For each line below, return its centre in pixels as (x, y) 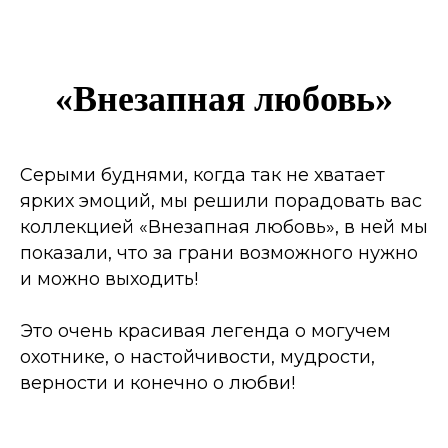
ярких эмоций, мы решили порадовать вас (221, 201)
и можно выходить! (109, 279)
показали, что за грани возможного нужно (219, 253)
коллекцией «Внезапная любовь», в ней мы (224, 227)
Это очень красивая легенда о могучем (205, 331)
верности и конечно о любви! (157, 383)
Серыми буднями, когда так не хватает (202, 175)
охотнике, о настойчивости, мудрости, (197, 357)
